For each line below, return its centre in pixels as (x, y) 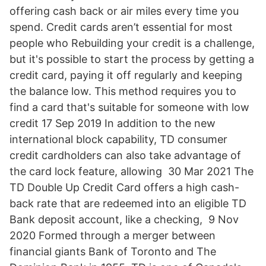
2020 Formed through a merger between (113, 235)
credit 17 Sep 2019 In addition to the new (113, 123)
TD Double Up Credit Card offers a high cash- (124, 187)
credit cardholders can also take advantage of (125, 155)
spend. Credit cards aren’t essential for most (121, 27)
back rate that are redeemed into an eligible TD (128, 203)
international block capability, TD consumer (118, 139)
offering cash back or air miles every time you (124, 11)
